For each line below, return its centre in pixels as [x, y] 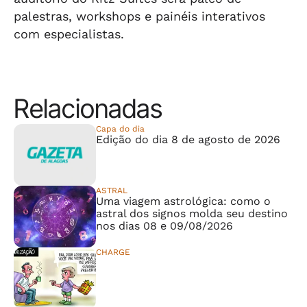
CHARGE [113, 252]
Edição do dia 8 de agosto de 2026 [188, 139]
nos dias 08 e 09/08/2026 [164, 226]
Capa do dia [120, 129]
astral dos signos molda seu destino [192, 213]
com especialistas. [69, 34]
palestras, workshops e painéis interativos [139, 16]
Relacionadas [88, 108]
